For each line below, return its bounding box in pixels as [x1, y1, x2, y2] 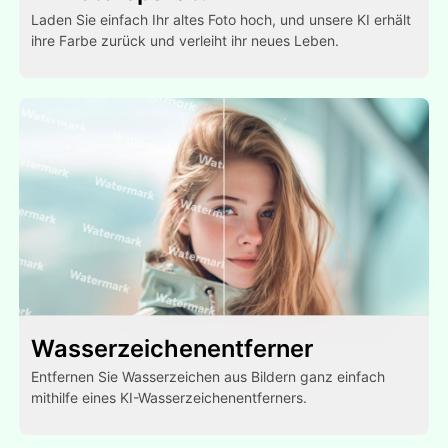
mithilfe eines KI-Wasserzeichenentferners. [31, 388, 308, 406]
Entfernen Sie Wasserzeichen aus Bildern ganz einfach [31, 367, 386, 385]
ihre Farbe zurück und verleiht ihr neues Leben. [31, 31, 340, 49]
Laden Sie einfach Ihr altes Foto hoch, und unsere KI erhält [31, 10, 412, 28]
